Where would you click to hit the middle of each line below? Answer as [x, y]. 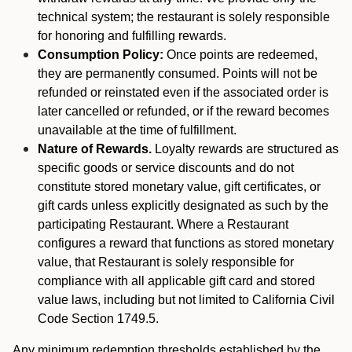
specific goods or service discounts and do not [166, 168]
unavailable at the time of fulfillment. [137, 130]
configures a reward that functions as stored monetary [186, 243]
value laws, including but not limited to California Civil [186, 300]
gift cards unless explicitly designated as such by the [183, 205]
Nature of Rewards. [95, 149]
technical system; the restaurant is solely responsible [184, 17]
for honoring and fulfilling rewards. [132, 36]
